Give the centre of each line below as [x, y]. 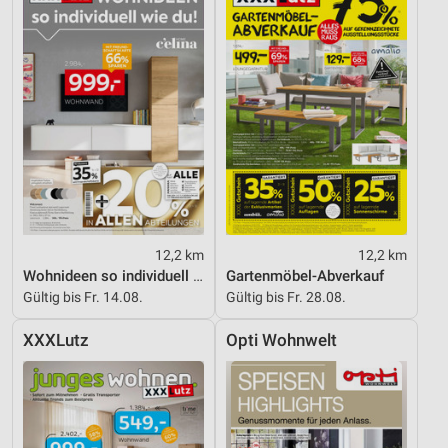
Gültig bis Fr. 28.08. [286, 297]
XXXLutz [56, 341]
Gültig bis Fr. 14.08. [83, 297]
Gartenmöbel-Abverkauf [305, 276]
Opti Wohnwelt [281, 341]
